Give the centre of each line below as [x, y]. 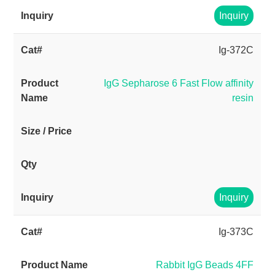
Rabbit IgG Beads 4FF [205, 265]
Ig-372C [236, 50]
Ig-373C [236, 232]
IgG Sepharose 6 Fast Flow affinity [179, 83]
